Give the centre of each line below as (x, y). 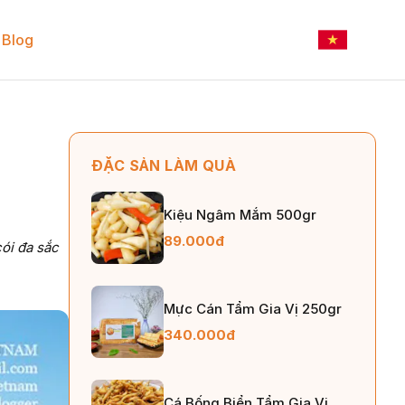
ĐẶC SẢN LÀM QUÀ (164, 165)
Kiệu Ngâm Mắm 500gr (240, 215)
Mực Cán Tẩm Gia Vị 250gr (253, 309)
